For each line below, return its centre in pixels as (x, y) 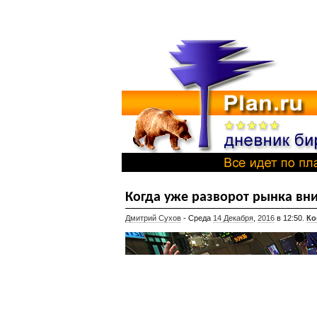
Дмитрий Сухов (153, 218)
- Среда (197, 218)
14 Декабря (233, 218)
